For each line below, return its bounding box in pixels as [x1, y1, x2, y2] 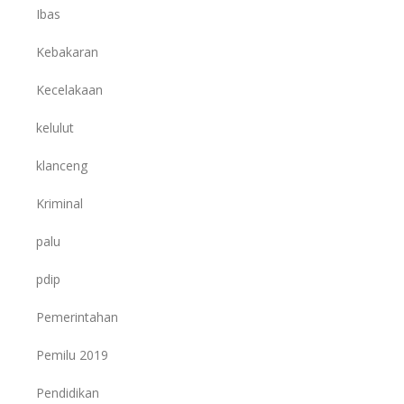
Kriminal [36, 194, 83, 212]
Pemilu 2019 [36, 345, 108, 363]
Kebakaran [36, 42, 98, 60]
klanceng [36, 156, 87, 174]
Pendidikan [36, 383, 99, 401]
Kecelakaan [36, 80, 103, 98]
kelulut [36, 118, 74, 136]
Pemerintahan [36, 308, 118, 326]
